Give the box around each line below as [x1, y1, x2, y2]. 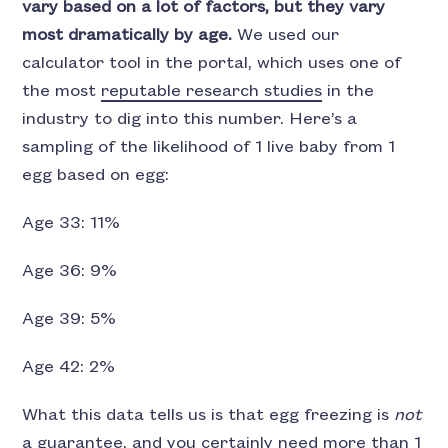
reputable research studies [101, 82, 323, 100]
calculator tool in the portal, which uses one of [22, 54, 402, 72]
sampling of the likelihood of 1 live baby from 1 [22, 138, 396, 156]
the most [22, 82, 102, 100]
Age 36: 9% [22, 262, 118, 280]
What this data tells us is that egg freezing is [22, 406, 395, 424]
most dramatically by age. [22, 26, 238, 44]
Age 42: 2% [22, 358, 116, 376]
